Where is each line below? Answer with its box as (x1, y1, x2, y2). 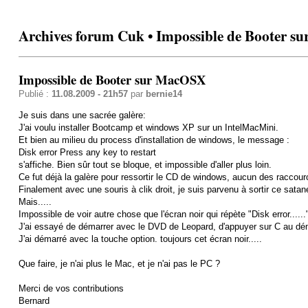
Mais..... (18, 196, 52, 207)
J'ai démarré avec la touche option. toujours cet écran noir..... (18, 233, 262, 244)
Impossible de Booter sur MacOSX (18, 69, 206, 89)
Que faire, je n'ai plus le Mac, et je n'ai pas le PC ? (18, 258, 220, 269)
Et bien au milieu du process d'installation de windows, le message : (18, 134, 289, 145)
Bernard (18, 295, 49, 306)
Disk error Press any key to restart (18, 146, 156, 157)
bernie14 (145, 88, 182, 99)
